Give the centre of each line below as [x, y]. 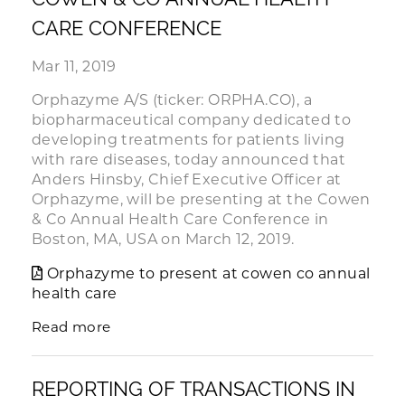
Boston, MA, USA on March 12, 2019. [163, 239]
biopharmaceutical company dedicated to [192, 120]
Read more [71, 327]
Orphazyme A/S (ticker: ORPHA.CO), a [172, 100]
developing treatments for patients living [188, 140]
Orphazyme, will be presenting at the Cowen [201, 199]
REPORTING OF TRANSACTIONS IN [193, 389]
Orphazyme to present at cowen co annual [208, 273]
